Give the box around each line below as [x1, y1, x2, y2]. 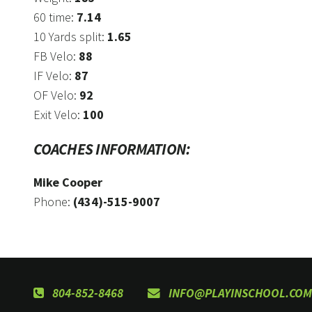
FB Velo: [33, 48, 79, 65]
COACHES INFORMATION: [33, 139, 191, 159]
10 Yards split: [33, 29, 107, 45]
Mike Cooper [33, 174, 102, 191]
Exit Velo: [33, 107, 83, 123]
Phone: [33, 194, 73, 210]
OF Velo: [33, 87, 79, 104]
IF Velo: [33, 68, 75, 84]
